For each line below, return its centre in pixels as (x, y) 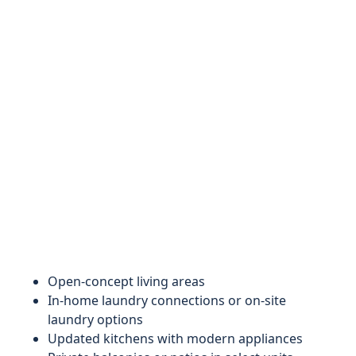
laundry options (95, 319)
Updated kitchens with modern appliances (175, 339)
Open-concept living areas (126, 281)
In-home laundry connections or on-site (167, 300)
